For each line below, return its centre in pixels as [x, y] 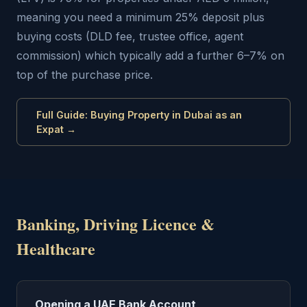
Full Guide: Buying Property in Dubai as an [139, 115]
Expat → [56, 129]
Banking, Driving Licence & [115, 224]
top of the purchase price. [85, 75]
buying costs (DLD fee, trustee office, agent [130, 36]
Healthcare [56, 248]
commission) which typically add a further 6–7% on [150, 56]
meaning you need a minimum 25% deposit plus [140, 17]
